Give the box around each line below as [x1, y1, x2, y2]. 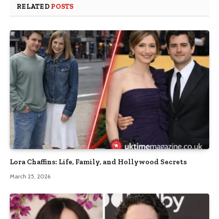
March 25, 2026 [10, 172, 50, 180]
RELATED [17, 2, 51, 11]
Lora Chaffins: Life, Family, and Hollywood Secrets [10, 157, 187, 166]
